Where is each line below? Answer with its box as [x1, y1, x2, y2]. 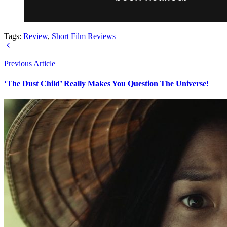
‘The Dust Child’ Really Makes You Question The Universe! [4, 79, 209, 88]
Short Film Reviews [52, 31, 116, 41]
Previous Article [4, 59, 55, 68]
